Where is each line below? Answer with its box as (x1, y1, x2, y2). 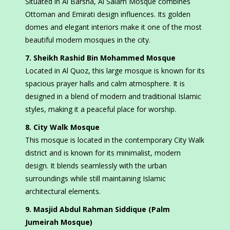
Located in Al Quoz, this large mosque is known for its (25, 66, 205, 76)
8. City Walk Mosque (25, 122, 100, 132)
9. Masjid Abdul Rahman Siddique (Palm (25, 204, 170, 215)
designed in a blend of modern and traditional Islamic (25, 91, 201, 102)
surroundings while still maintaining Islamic (25, 174, 166, 184)
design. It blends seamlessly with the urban (25, 161, 167, 171)
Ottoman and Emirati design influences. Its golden (25, 9, 190, 20)
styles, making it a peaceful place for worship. (25, 104, 176, 114)
